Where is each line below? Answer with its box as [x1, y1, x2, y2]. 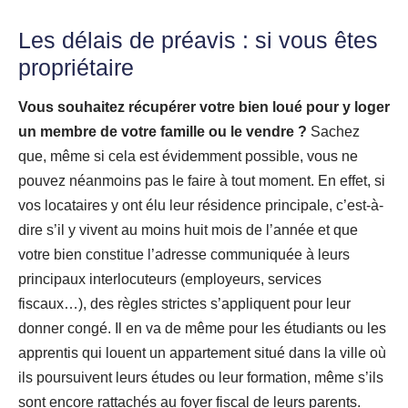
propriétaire [18, 54, 134, 80]
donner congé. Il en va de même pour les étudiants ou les [18, 320, 386, 336]
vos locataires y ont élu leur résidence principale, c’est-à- [18, 197, 383, 213]
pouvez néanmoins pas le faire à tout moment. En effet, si [18, 172, 385, 189]
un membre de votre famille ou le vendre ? [18, 123, 307, 139]
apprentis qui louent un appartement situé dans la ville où [18, 344, 386, 361]
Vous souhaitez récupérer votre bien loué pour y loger [18, 98, 390, 115]
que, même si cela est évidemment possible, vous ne [18, 148, 358, 164]
